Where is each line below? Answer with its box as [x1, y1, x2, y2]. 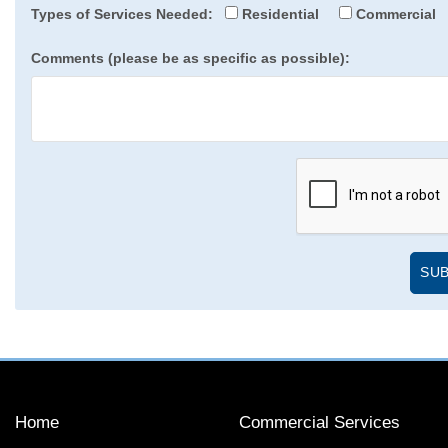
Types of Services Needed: [31, 5, 213, 22]
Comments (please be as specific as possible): [31, 49, 350, 66]
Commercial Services [239, 412, 400, 432]
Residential [238, 5, 319, 22]
